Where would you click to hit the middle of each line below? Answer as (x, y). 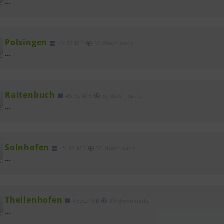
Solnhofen (27, 148)
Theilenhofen (34, 200)
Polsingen (26, 43)
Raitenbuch (30, 95)
